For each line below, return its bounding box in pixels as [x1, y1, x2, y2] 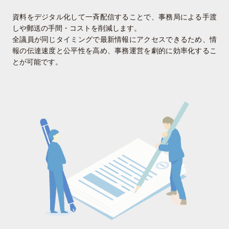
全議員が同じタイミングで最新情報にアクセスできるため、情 [12, 35, 217, 43]
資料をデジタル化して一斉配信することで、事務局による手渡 [12, 12, 217, 21]
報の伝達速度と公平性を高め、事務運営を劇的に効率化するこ [12, 46, 217, 55]
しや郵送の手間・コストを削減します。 [12, 24, 141, 32]
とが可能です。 [12, 57, 62, 66]
